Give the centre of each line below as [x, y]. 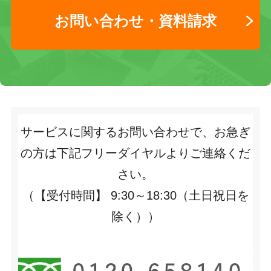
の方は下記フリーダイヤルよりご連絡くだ [135, 153]
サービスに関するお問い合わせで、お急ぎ [135, 132]
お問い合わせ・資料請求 [135, 21]
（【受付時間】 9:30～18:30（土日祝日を [135, 196]
